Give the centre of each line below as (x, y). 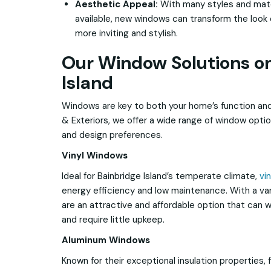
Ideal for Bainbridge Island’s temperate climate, (161, 176)
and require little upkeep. (113, 220)
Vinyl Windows (95, 156)
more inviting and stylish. (126, 34)
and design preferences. (112, 135)
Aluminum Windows (106, 240)
